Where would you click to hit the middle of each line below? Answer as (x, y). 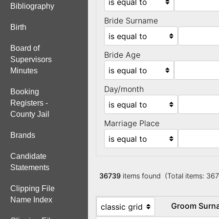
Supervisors (31, 59)
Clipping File (33, 188)
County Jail (30, 114)
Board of (25, 48)
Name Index (31, 200)
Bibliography (32, 6)
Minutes (24, 71)
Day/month (124, 89)
